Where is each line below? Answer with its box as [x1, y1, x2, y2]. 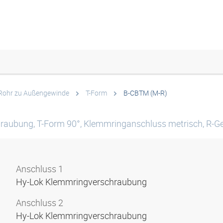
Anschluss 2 [16, 197, 63, 209]
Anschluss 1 [16, 163, 63, 175]
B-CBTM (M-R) [123, 88, 167, 98]
